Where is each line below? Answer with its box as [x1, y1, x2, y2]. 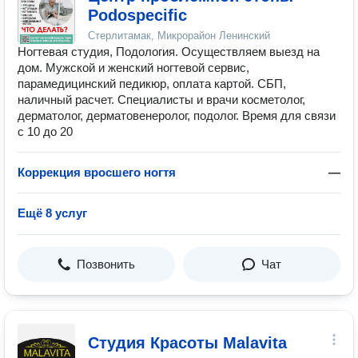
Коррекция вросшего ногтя [18, 165, 176, 179]
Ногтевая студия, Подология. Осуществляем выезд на [18, 45, 320, 58]
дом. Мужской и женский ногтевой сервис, [18, 61, 249, 74]
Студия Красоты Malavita [88, 334, 287, 352]
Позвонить [77, 257, 135, 271]
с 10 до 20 [18, 125, 73, 138]
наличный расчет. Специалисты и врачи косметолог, [18, 93, 305, 106]
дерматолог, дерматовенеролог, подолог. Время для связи [18, 109, 336, 122]
